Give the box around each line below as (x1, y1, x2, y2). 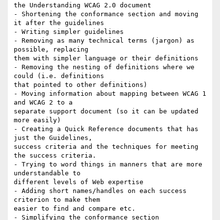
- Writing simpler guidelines (14, 28, 124, 36)
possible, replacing (14, 46, 88, 54)
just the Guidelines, (14, 134, 92, 142)
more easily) (14, 116, 61, 124)
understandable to (14, 169, 81, 177)
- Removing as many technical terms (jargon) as (14, 37, 194, 45)
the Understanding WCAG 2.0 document (14, 1, 151, 9)
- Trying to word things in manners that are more (14, 161, 202, 168)
